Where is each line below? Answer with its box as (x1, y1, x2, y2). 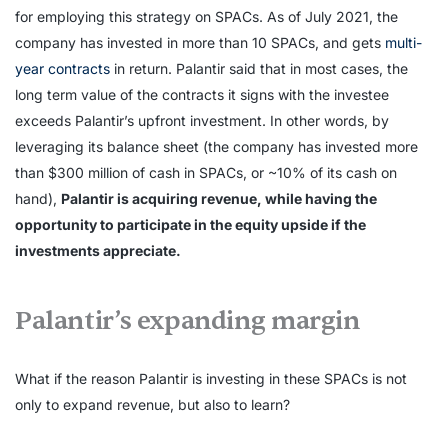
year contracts (15, 59, 110, 77)
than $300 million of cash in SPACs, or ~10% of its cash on (15, 163, 397, 181)
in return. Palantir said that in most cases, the (110, 59, 408, 77)
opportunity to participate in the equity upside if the (15, 215, 366, 233)
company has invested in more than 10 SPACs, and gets (15, 33, 385, 51)
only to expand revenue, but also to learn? (15, 395, 294, 413)
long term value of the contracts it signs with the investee (15, 85, 389, 103)
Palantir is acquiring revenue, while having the (61, 189, 377, 207)
